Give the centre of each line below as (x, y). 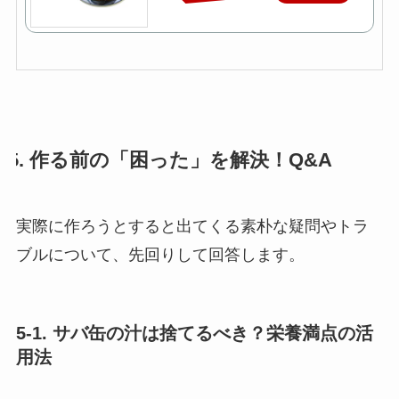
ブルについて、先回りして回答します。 (160, 255)
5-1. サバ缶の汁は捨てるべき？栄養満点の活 (194, 334)
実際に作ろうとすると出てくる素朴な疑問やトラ (192, 227)
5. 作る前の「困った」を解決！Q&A (170, 161)
